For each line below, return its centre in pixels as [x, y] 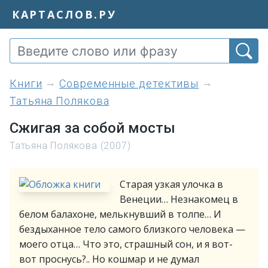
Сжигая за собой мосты [92, 128]
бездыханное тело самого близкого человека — [132, 229]
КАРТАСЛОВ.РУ [64, 14]
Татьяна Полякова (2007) [70, 146]
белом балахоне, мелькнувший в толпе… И [120, 214]
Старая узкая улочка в [171, 184]
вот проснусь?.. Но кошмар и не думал [109, 259]
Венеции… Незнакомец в [179, 199]
